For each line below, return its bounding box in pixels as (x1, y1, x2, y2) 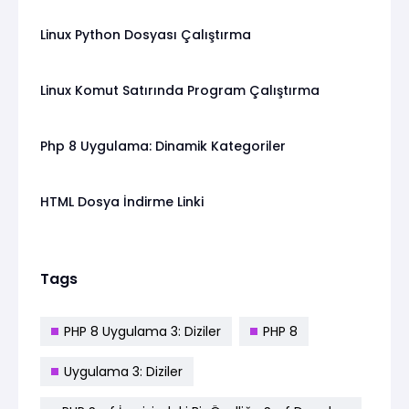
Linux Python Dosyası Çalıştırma (40, 25, 251, 44)
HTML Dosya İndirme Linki (40, 192, 204, 211)
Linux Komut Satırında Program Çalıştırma (40, 80, 320, 100)
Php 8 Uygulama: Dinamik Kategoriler (40, 136, 286, 155)
